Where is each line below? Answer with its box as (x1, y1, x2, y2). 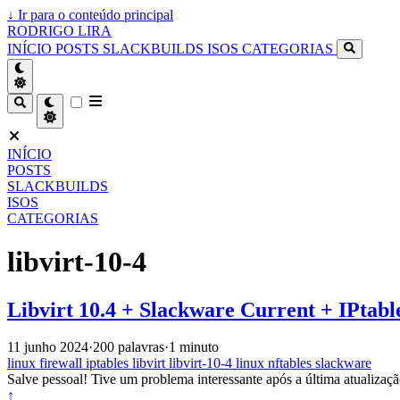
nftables (268, 355, 315, 371)
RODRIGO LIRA (7, 23, 112, 38)
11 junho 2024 (7, 339, 88, 355)
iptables (86, 355, 132, 371)
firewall (39, 355, 86, 371)
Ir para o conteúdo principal (14, 7, 173, 22)
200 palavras (93, 339, 164, 355)
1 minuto (169, 339, 219, 355)
